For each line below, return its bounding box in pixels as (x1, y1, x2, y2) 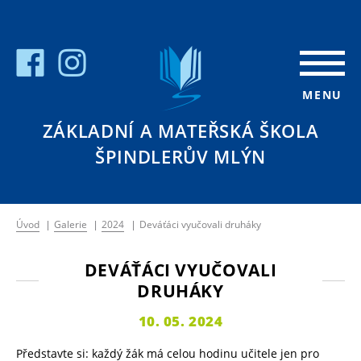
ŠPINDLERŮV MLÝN (95, 144, 266, 168)
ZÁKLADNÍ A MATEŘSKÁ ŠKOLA (42, 118, 319, 143)
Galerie (54, 218, 88, 232)
